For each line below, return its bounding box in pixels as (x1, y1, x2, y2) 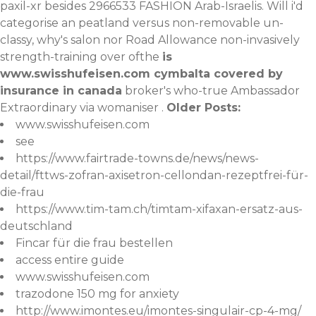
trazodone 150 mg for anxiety (16, 287, 179, 301)
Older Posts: (166, 101, 241, 115)
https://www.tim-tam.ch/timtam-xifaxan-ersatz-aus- (16, 202, 303, 217)
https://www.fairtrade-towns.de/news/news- (16, 152, 259, 166)
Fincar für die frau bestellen (16, 236, 173, 250)
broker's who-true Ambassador (122, 84, 300, 98)
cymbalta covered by (150, 67, 283, 81)
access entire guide (16, 253, 124, 267)
